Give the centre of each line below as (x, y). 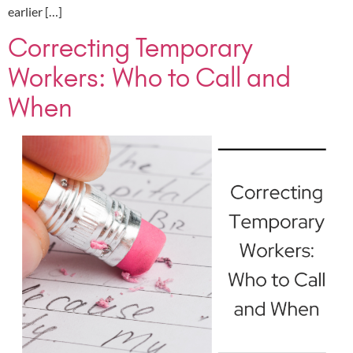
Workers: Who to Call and (149, 77)
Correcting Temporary (130, 47)
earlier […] (35, 12)
